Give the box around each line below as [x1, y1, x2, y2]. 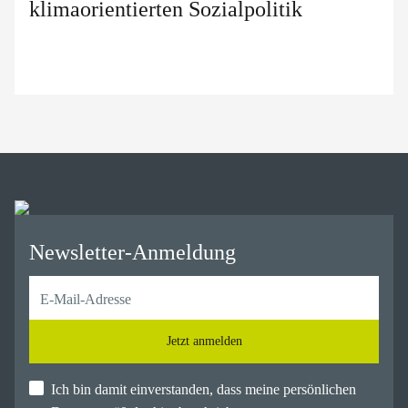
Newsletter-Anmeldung [29, 240, 236, 264]
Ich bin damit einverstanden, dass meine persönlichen [51, 381, 356, 397]
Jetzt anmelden [166, 333, 242, 348]
